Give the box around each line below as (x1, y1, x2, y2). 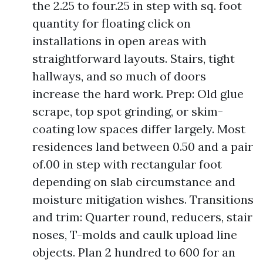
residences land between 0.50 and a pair (32, 139, 253, 154)
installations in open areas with (32, 33, 207, 48)
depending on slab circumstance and (32, 174, 235, 189)
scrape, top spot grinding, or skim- (32, 104, 223, 119)
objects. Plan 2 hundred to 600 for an (32, 245, 235, 259)
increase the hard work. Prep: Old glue (32, 86, 244, 101)
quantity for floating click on (32, 16, 191, 31)
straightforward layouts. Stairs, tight (32, 51, 235, 66)
